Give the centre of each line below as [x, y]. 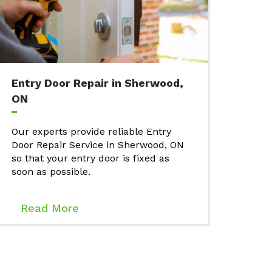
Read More [50, 208]
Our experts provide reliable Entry [91, 132]
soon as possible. [53, 172]
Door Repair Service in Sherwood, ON [98, 145]
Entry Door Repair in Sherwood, [97, 83]
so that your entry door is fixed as [90, 158]
